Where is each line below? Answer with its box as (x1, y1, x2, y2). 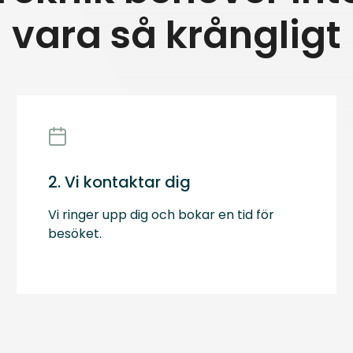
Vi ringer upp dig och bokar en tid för (48, 206, 275, 225)
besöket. (48, 225, 102, 243)
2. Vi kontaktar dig (48, 171, 191, 194)
